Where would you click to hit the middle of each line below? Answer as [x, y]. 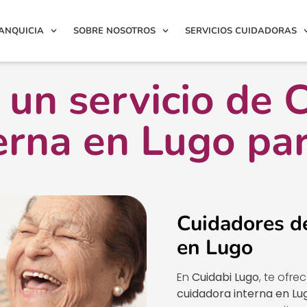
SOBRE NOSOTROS [114, 31]
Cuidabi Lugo [225, 278]
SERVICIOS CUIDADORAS [241, 31]
